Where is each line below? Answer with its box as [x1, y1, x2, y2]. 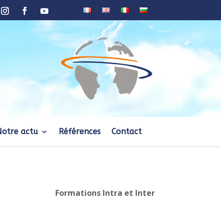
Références [59, 126, 101, 136]
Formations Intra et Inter [55, 187, 155, 199]
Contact [111, 126, 142, 136]
